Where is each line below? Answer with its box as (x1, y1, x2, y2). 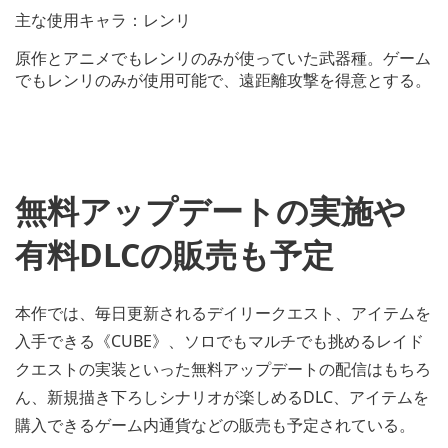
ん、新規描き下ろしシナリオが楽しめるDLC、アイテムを (15, 385, 429, 408)
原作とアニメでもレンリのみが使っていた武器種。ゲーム (15, 47, 431, 70)
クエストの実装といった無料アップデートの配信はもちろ (15, 357, 431, 380)
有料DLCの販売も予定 (15, 233, 334, 277)
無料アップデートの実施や (15, 189, 406, 233)
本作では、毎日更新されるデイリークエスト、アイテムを (15, 301, 431, 324)
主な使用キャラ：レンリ (15, 9, 191, 32)
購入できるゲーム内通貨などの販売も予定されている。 (15, 413, 415, 436)
